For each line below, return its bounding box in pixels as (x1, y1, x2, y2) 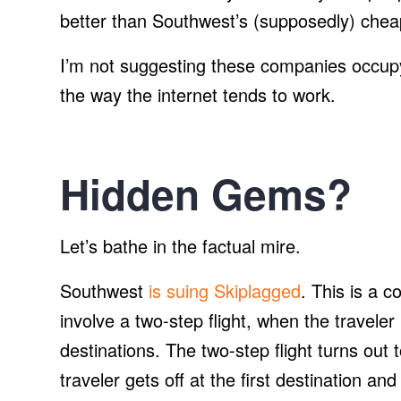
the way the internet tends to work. (60, 81, 336, 108)
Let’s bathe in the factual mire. (60, 233, 301, 260)
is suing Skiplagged (149, 277, 301, 304)
